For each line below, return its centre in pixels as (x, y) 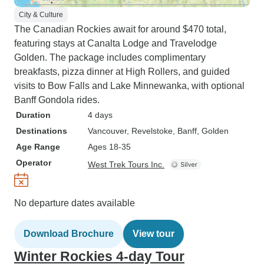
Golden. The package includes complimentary (110, 57)
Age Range (38, 147)
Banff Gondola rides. (57, 100)
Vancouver (107, 131)
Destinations (42, 131)
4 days (100, 115)
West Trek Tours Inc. (126, 164)
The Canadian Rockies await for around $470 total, (120, 29)
